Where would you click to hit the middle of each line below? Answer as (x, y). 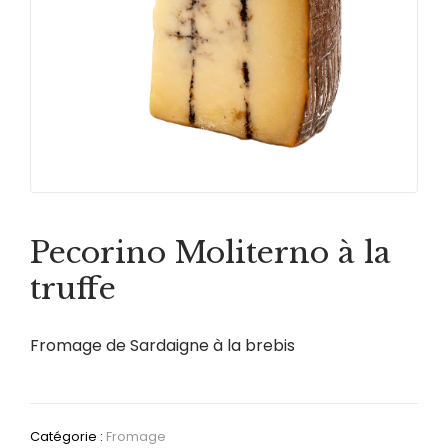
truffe (73, 288)
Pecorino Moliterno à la (210, 252)
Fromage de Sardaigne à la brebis (162, 346)
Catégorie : (68, 436)
